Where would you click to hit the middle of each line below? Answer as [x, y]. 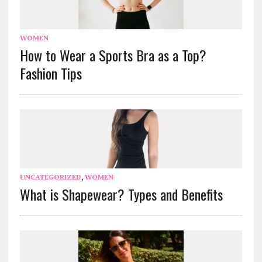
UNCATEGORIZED [50, 177]
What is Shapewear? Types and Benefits [121, 194]
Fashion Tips [51, 73]
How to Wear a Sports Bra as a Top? [113, 55]
